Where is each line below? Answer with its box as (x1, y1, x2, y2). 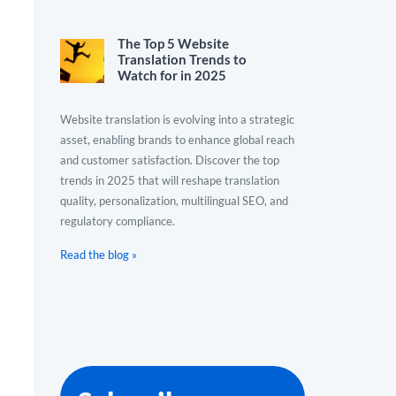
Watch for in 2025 (118, 67, 226, 83)
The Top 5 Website (118, 35, 229, 51)
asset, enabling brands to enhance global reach (60, 133, 294, 147)
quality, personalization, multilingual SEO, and (60, 194, 288, 208)
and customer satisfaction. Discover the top (60, 153, 279, 167)
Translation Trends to (118, 51, 247, 67)
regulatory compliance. (60, 214, 175, 228)
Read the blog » (60, 247, 137, 262)
